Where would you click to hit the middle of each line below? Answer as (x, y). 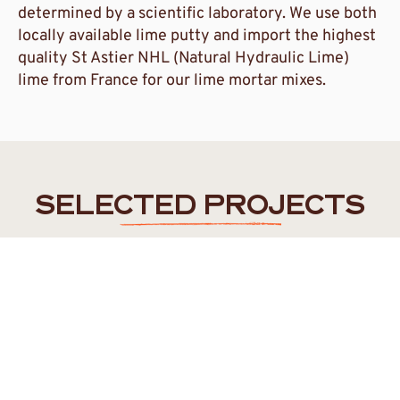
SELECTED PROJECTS (200, 208)
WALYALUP (130, 288)
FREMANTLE (65, 288)
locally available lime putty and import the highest (197, 37)
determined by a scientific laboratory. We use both (197, 14)
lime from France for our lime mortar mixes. (172, 81)
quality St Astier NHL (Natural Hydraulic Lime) (183, 59)
